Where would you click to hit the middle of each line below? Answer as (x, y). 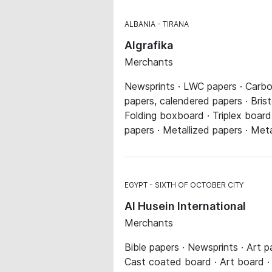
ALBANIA (140, 24)
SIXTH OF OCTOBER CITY (199, 185)
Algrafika (149, 45)
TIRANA (176, 24)
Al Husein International (185, 206)
